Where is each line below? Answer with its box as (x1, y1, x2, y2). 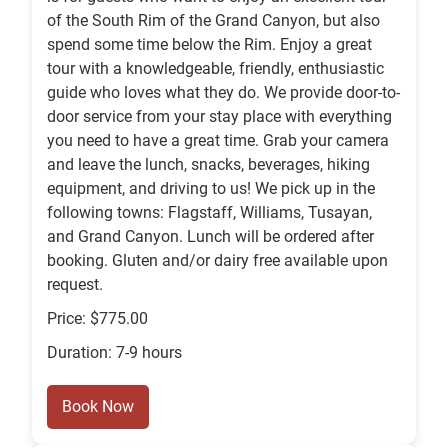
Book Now (62, 397, 134, 417)
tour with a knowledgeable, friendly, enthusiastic (47, 59, 384, 79)
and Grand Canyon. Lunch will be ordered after (47, 227, 374, 247)
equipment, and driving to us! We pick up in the (47, 179, 375, 199)
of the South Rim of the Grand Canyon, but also (47, 11, 380, 31)
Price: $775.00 (47, 309, 148, 329)
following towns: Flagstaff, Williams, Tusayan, (47, 203, 372, 223)
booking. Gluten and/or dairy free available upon (47, 251, 388, 271)
